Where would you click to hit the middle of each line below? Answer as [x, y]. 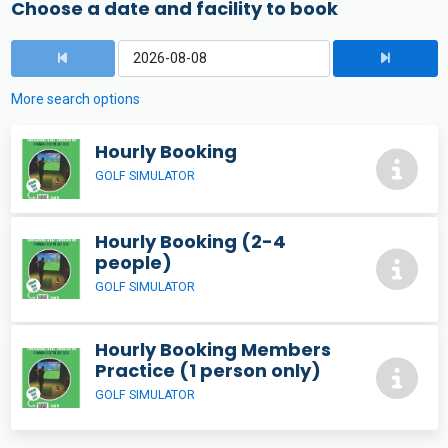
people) [133, 262]
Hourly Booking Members [213, 350]
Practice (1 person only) [208, 371]
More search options [75, 99]
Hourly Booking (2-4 [190, 241]
